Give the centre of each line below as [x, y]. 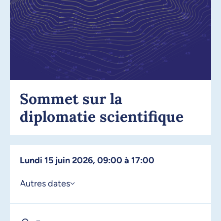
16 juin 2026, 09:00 [88, 212]
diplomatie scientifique [102, 116]
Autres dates [45, 183]
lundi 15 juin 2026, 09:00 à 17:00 [90, 160]
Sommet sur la [71, 98]
